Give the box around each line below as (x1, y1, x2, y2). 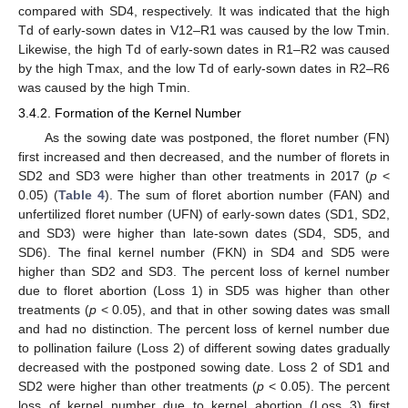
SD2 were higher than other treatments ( (18, 378, 257, 393)
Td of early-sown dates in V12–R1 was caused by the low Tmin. (18, 22, 390, 37)
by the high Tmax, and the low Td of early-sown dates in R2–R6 (18, 60, 390, 76)
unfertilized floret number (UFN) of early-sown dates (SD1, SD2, (18, 206, 390, 221)
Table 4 (57, 187, 105, 202)
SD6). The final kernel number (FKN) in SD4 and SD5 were (18, 244, 390, 260)
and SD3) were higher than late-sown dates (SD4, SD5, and (18, 225, 390, 240)
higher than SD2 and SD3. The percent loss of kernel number (18, 263, 390, 279)
